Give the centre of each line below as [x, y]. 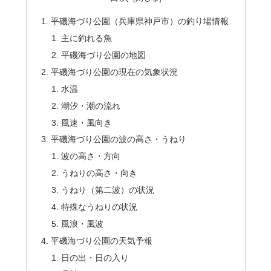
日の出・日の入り [95, 257]
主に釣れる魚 [87, 38]
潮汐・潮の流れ [91, 106]
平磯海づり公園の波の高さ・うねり [118, 139]
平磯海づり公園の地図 [104, 55]
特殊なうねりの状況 [100, 207]
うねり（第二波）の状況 [108, 190]
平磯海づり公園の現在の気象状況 [114, 72]
